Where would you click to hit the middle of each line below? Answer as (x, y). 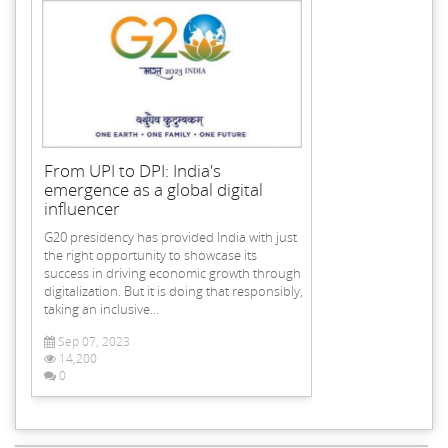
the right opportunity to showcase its (150, 254)
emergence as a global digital (153, 189)
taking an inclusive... (101, 308)
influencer (82, 208)
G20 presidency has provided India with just (170, 236)
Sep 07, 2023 (92, 341)
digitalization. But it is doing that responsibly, (173, 290)
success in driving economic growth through (172, 272)
